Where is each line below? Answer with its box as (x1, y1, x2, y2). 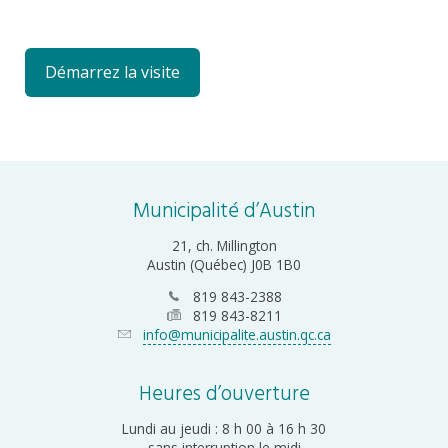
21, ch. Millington (171, 235, 277, 255)
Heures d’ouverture (138, 378, 310, 412)
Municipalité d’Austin (133, 195, 315, 229)
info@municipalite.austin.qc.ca (143, 325, 331, 345)
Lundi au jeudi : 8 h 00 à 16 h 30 (122, 418, 326, 438)
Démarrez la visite (45, 61, 180, 84)
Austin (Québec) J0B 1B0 (147, 254, 301, 274)
